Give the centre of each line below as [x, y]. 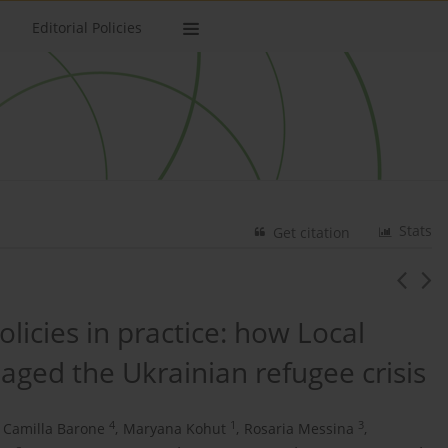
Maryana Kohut [174, 429]
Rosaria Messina [299, 429]
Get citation [312, 233]
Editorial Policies [87, 27]
